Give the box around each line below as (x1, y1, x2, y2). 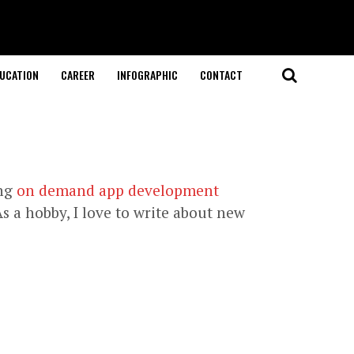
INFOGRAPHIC (116, 66, 178, 83)
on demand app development (17, 180, 219, 200)
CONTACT (199, 66, 243, 83)
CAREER (60, 66, 95, 83)
